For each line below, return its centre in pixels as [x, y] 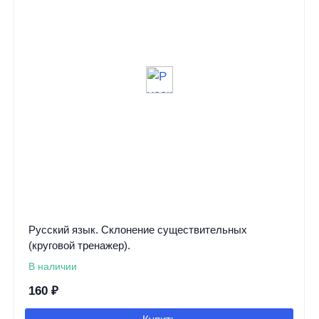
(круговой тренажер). [79, 245]
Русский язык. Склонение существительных [137, 229]
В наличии [52, 266]
